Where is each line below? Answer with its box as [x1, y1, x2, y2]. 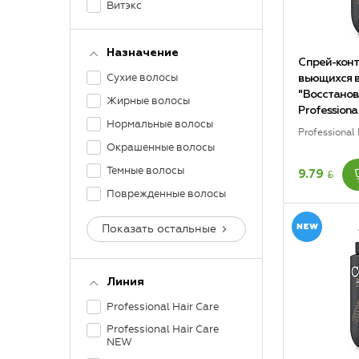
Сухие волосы [107, 71, 178, 83]
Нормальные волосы [107, 118, 213, 130]
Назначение [107, 47, 179, 58]
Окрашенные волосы [107, 141, 215, 153]
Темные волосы [107, 164, 184, 176]
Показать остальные [102, 222, 216, 236]
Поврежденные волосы [107, 188, 226, 200]
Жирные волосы [107, 95, 190, 107]
